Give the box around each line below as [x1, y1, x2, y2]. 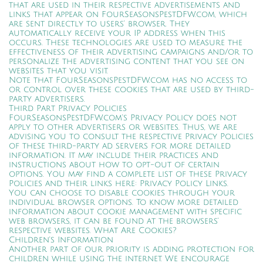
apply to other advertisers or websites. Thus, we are [9, 123, 237, 131]
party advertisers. [9, 95, 85, 103]
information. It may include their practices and [9, 151, 218, 160]
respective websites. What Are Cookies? [9, 226, 177, 235]
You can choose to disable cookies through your [9, 188, 235, 197]
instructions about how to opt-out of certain [9, 160, 220, 169]
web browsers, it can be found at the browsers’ [9, 217, 219, 225]
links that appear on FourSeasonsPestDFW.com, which [9, 10, 247, 19]
